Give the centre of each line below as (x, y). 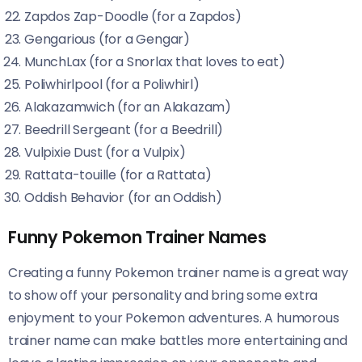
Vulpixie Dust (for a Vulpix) (105, 152)
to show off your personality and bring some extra (163, 295)
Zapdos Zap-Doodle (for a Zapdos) (133, 17)
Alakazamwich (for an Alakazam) (128, 107)
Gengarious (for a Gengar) (107, 39)
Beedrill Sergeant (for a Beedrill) (124, 130)
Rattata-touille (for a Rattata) (118, 175)
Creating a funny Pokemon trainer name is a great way (178, 273)
